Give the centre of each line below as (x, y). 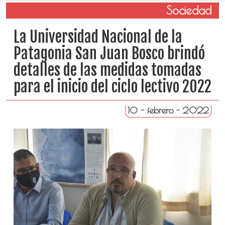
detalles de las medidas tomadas (107, 70)
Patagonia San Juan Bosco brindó (109, 53)
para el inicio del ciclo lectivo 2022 (112, 87)
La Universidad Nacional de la (98, 37)
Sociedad (189, 10)
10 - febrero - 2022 (168, 110)
